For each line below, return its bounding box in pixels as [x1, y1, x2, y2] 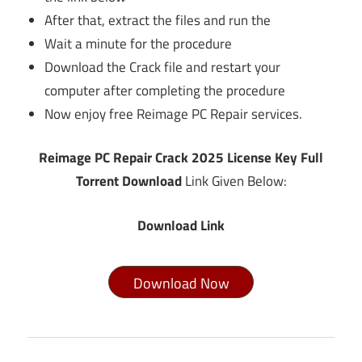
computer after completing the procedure [44, 79, 286, 101]
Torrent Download [75, 170, 182, 192]
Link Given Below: [181, 170, 287, 192]
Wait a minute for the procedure [44, 32, 233, 54]
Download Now [133, 272, 229, 295]
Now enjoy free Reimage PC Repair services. [44, 103, 303, 124]
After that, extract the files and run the [44, 9, 271, 31]
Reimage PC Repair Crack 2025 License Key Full [39, 147, 323, 169]
